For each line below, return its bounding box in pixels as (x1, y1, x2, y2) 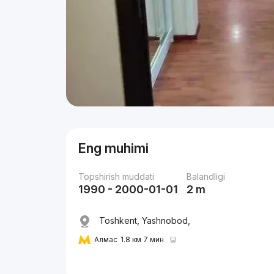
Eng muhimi (78, 140, 149, 156)
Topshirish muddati (78, 171, 155, 182)
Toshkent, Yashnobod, (97, 215, 191, 226)
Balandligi (187, 171, 226, 182)
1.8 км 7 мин (120, 235, 165, 245)
